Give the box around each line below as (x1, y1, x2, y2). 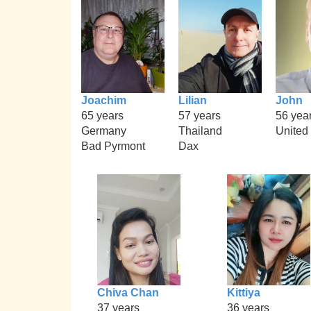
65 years (81, 109, 124, 121)
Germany (81, 124, 126, 137)
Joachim (81, 94, 126, 106)
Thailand (178, 124, 222, 137)
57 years (178, 109, 221, 121)
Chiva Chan (97, 286, 160, 299)
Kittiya (226, 286, 260, 299)
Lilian (178, 94, 207, 106)
